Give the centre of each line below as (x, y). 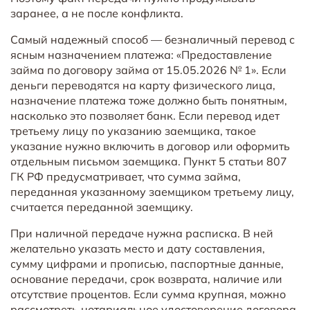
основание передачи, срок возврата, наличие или (146, 279)
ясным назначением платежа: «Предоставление (141, 54)
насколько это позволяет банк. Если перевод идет (145, 115)
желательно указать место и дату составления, (138, 248)
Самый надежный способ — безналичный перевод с (153, 39)
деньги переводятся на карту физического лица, (143, 85)
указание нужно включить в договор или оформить (150, 146)
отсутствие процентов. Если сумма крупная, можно (148, 294)
